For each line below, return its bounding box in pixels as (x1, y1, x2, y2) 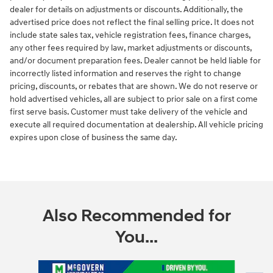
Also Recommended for (42, 205, 231, 227)
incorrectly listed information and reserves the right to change (10, 68, 241, 79)
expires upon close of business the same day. (10, 132, 177, 143)
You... (115, 227, 158, 249)
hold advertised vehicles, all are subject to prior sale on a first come (10, 94, 258, 105)
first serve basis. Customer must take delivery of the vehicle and (10, 107, 247, 118)
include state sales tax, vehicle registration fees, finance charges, (10, 30, 250, 41)
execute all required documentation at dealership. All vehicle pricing (10, 119, 263, 130)
